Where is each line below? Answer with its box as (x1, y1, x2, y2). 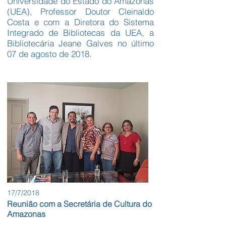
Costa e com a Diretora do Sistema (7, 17, 154, 28)
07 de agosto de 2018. (7, 48, 92, 60)
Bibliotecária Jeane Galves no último (7, 38, 154, 49)
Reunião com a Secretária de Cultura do (7, 199, 152, 209)
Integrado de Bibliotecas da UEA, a (7, 27, 154, 38)
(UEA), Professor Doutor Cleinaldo (7, 6, 154, 17)
